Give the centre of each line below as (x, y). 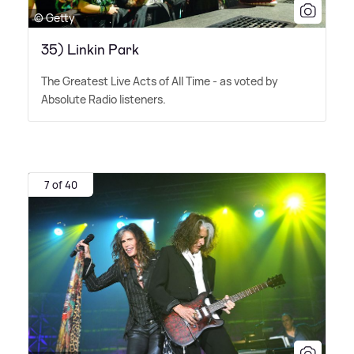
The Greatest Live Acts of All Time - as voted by (160, 81)
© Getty (55, 18)
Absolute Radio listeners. (104, 99)
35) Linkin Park (90, 50)
